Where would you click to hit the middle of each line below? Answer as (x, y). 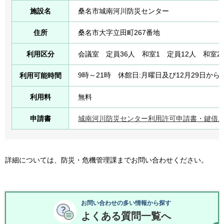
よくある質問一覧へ (126, 216)
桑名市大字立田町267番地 (119, 32)
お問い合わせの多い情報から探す (126, 203)
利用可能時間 (40, 75)
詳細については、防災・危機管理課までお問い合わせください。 (106, 160)
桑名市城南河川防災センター (123, 11)
